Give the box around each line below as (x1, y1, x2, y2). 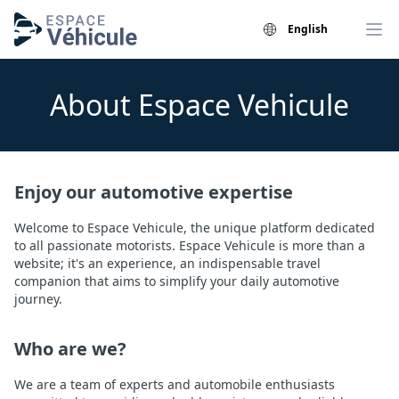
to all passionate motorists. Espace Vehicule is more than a (14, 237, 365, 254)
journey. (14, 290, 62, 307)
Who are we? (14, 337, 126, 361)
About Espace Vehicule (50, 85, 349, 124)
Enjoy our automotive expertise (14, 180, 293, 204)
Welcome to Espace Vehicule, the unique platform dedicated (14, 219, 375, 236)
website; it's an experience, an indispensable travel (14, 255, 321, 272)
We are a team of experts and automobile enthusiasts (14, 376, 335, 393)
